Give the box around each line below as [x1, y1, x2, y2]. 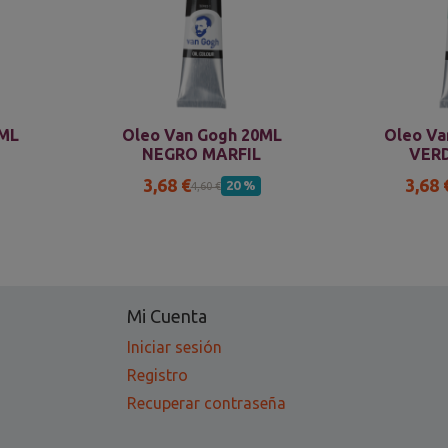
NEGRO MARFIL [142, 145, 262, 164]
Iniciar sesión [127, 338, 222, 357]
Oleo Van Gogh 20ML [121, 126, 282, 145]
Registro [127, 366, 188, 385]
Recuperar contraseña [127, 394, 286, 413]
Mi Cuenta [127, 306, 207, 327]
